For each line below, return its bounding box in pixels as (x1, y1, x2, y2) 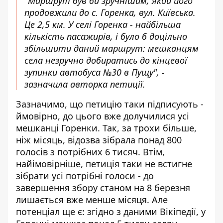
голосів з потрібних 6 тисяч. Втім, (16, 146, 165, 158)
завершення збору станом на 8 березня (16, 182, 190, 194)
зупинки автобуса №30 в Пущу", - (24, 66, 165, 78)
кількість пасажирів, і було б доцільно (24, 30, 187, 42)
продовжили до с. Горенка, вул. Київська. (24, 6, 196, 18)
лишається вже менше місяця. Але (16, 194, 168, 206)
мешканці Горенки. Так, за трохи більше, (16, 122, 197, 134)
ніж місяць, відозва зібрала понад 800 (16, 134, 182, 146)
